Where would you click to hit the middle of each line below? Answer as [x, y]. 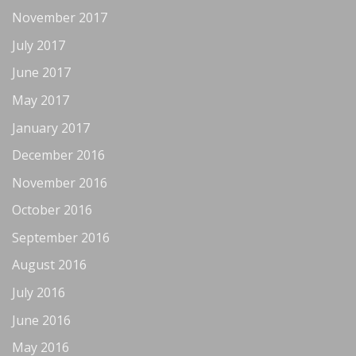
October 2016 [52, 210]
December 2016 [58, 155]
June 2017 [41, 73]
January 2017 [51, 128]
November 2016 [60, 182]
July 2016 [39, 293]
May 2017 [41, 100]
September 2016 [61, 237]
